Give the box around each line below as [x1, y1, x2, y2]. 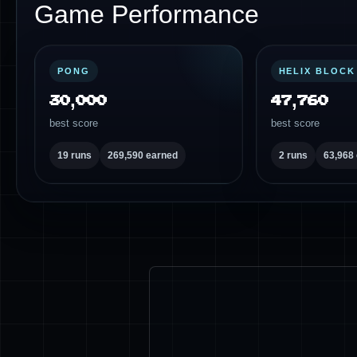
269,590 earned [108, 150, 178, 161]
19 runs [57, 150, 92, 161]
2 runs [278, 150, 308, 161]
